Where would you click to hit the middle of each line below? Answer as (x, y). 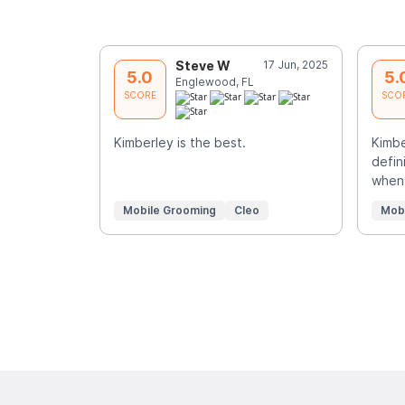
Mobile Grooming (169, 211)
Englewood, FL (214, 81)
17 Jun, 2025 (295, 64)
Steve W (202, 65)
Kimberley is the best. (179, 143)
